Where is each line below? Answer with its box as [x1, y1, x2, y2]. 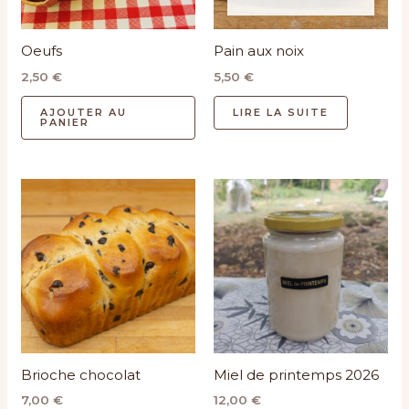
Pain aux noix [214, 42, 304, 60]
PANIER [40, 115, 90, 129]
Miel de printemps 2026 [214, 365, 379, 383]
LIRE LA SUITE [233, 105, 329, 119]
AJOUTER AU [40, 105, 128, 119]
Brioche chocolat [21, 365, 142, 383]
